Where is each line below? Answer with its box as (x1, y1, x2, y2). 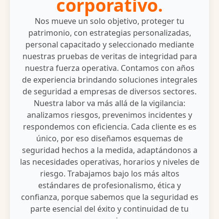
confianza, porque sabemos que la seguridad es (21, 192, 198, 203)
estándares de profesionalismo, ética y (38, 180, 181, 191)
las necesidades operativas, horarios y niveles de (20, 156, 199, 168)
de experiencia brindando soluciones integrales (22, 74, 197, 86)
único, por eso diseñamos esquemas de (36, 133, 183, 144)
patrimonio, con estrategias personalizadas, (28, 27, 191, 39)
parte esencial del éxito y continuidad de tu (30, 203, 189, 215)
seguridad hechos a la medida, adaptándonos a (22, 145, 197, 156)
